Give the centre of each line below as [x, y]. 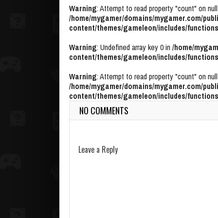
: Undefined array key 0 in [135, 47]
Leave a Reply [98, 149]
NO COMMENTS [104, 110]
